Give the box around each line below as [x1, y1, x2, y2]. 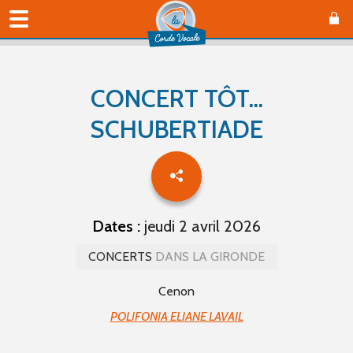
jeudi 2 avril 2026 [140, 217, 261, 236]
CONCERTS [88, 249, 152, 264]
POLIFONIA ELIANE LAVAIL [110, 309, 243, 324]
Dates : [92, 217, 140, 236]
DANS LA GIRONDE [152, 249, 265, 264]
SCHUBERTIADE [90, 114, 263, 144]
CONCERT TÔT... [90, 84, 263, 113]
